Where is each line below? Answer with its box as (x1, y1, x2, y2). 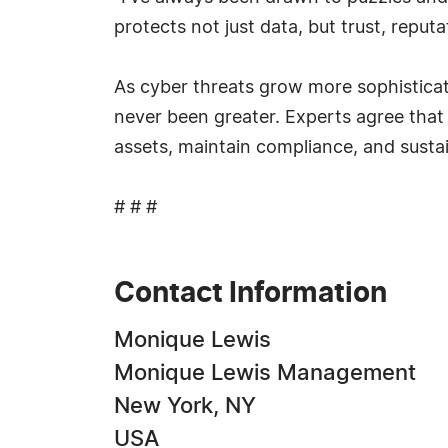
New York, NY (114, 395, 256, 417)
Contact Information (114, 280, 387, 308)
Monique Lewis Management (114, 362, 416, 384)
